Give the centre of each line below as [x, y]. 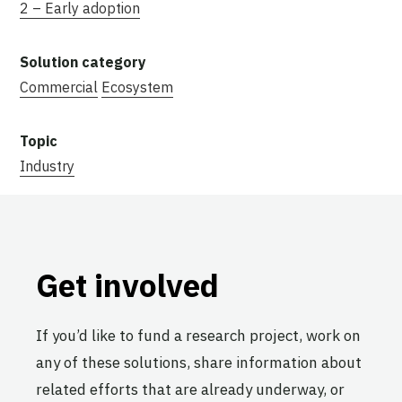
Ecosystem [137, 87]
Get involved [127, 285]
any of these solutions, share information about [199, 362]
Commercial [59, 87]
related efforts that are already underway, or [190, 389]
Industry [47, 166]
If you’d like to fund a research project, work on [198, 335]
